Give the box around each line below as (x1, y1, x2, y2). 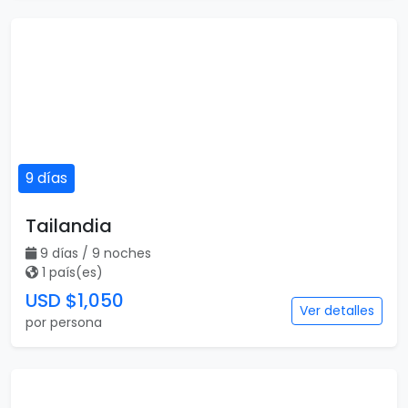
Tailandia (25, 213, 112, 239)
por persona (25, 313, 102, 331)
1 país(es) (42, 263, 103, 281)
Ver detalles (300, 301, 374, 320)
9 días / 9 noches (40, 244, 151, 262)
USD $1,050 (25, 288, 124, 313)
